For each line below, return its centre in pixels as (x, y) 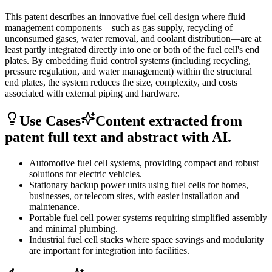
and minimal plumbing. (73, 228)
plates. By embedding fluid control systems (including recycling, (128, 60)
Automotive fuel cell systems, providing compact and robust (144, 163)
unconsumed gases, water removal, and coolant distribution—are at (133, 38)
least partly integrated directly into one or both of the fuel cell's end (132, 49)
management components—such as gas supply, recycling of (119, 27)
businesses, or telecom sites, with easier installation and (134, 195)
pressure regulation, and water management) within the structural (128, 71)
